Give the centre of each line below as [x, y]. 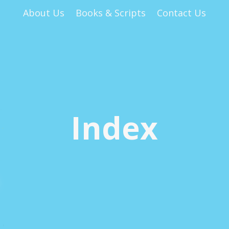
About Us [44, 13]
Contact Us [181, 13]
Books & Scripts [111, 13]
